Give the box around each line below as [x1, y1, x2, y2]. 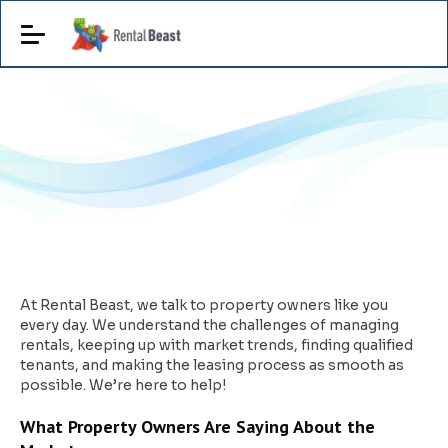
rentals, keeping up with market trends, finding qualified [20, 336, 413, 354]
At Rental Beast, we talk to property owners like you [20, 296, 388, 314]
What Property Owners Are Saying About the [20, 415, 375, 438]
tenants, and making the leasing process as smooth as [20, 356, 404, 374]
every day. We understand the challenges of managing [20, 316, 399, 334]
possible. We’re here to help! [20, 376, 226, 394]
